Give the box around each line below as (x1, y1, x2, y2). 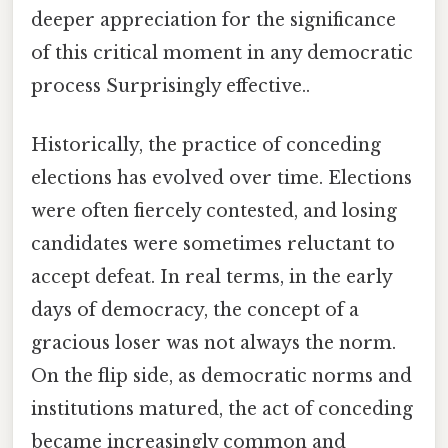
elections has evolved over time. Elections (31, 167, 412, 190)
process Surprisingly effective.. (31, 74, 310, 97)
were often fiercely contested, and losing (31, 200, 397, 223)
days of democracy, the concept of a (31, 299, 359, 322)
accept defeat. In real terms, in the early (31, 266, 392, 289)
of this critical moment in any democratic (31, 41, 413, 64)
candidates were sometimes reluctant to (31, 233, 395, 256)
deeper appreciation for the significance (31, 8, 396, 31)
